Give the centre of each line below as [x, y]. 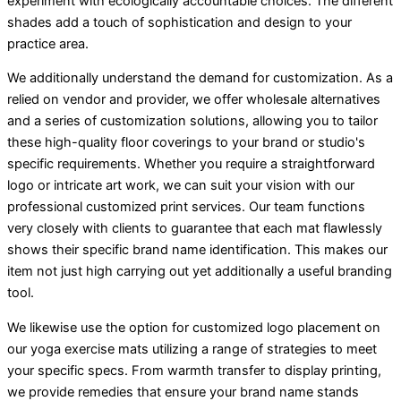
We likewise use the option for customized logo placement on [194, 327]
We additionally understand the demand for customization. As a [200, 78]
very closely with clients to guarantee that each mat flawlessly [195, 229]
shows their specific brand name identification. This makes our [197, 250]
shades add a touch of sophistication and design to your [179, 22]
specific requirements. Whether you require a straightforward [191, 164]
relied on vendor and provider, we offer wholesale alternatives [194, 100]
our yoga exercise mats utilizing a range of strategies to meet [192, 349]
